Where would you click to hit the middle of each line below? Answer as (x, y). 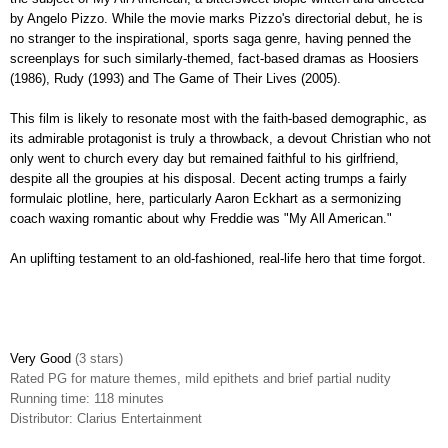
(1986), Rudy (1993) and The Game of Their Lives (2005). (175, 78)
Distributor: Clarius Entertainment (106, 418)
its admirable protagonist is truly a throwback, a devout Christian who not (220, 138)
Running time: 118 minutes (87, 398)
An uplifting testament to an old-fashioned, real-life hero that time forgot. (218, 258)
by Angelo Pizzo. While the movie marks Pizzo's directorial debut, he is (216, 18)
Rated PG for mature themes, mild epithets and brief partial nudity (200, 378)
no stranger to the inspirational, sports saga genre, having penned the (210, 38)
